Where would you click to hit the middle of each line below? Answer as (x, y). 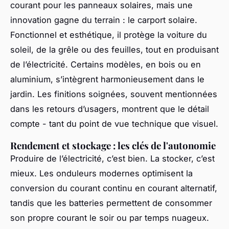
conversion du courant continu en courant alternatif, (114, 188)
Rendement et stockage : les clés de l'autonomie (113, 145)
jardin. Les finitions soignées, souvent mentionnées (114, 94)
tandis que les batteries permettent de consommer (111, 203)
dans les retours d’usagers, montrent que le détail (110, 109)
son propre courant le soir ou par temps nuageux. (110, 217)
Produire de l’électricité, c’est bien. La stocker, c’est (112, 158)
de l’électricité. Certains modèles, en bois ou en (106, 64)
